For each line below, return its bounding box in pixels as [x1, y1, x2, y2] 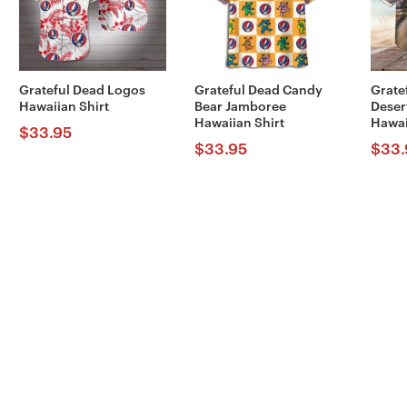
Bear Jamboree [194, 100, 287, 114]
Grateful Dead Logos [18, 84, 145, 97]
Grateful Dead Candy [194, 84, 323, 97]
